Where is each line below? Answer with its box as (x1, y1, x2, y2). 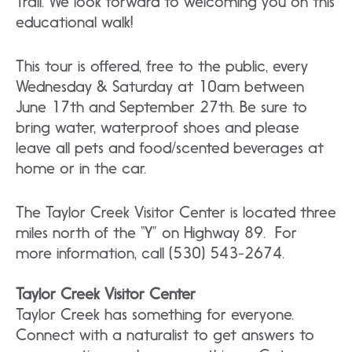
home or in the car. (16, 159, 146, 178)
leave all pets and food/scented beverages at (16, 138, 324, 158)
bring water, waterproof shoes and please (16, 118, 299, 137)
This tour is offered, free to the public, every (16, 57, 308, 76)
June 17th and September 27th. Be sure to (16, 97, 307, 117)
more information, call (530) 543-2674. (16, 244, 284, 263)
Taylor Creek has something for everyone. (16, 305, 299, 324)
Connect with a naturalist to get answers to (16, 325, 314, 345)
